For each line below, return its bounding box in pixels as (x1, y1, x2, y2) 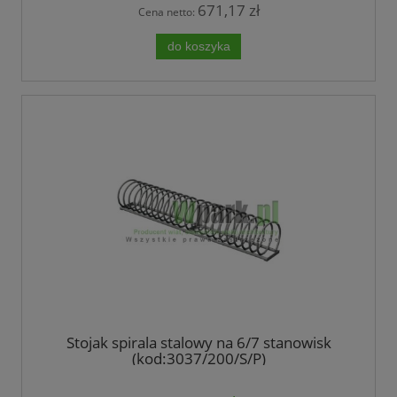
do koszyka (167, 39, 230, 53)
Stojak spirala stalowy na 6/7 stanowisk (66, 331, 331, 353)
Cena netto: (137, 4, 198, 20)
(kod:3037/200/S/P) (131, 347, 266, 369)
